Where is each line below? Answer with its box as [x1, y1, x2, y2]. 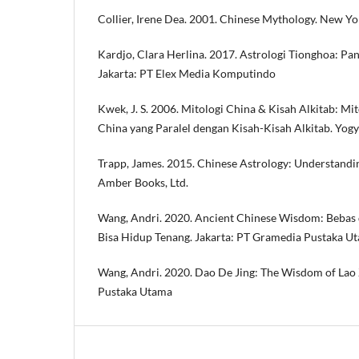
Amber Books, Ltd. [98, 175, 188, 189]
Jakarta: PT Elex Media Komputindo [98, 66, 276, 80]
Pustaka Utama [98, 284, 172, 298]
